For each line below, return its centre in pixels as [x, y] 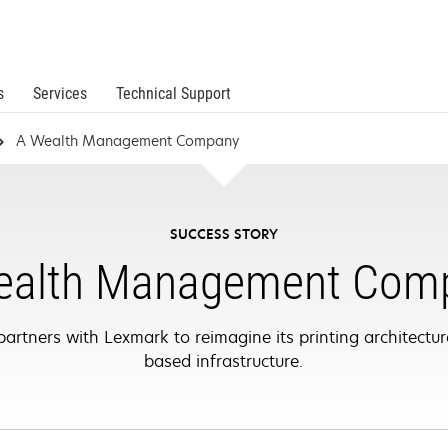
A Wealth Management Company [127, 140]
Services [60, 93]
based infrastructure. [224, 361]
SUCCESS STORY [223, 234]
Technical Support [173, 93]
